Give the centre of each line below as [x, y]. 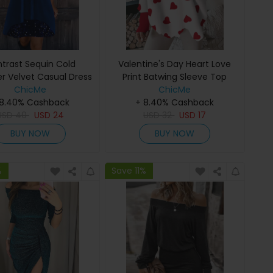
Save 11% [129, 170]
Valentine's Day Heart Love [175, 64]
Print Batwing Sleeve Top [175, 76]
